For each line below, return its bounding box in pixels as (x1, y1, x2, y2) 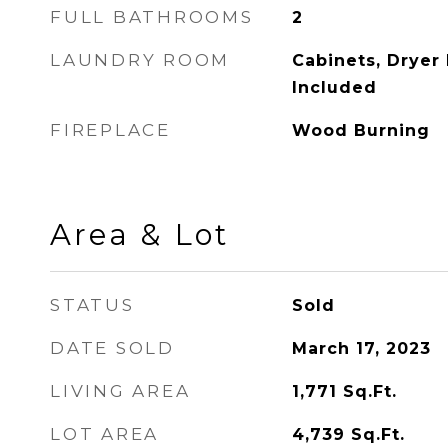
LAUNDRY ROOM (50, 50, 230, 70)
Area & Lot (50, 217, 229, 252)
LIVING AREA (50, 381, 191, 401)
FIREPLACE (50, 120, 171, 140)
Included (291, 78, 377, 97)
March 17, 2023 (291, 339, 431, 358)
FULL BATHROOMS (50, 7, 254, 27)
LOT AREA (50, 424, 159, 444)
